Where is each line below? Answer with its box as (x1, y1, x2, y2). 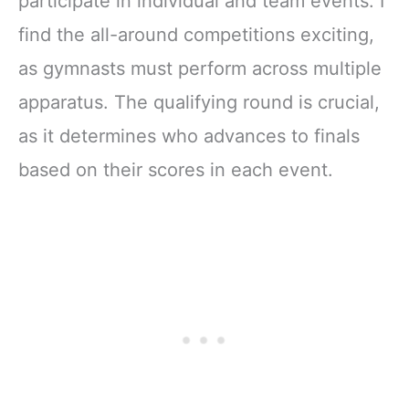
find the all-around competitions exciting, (18, 23, 374, 46)
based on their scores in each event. (18, 158, 333, 181)
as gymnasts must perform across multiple (18, 57, 382, 79)
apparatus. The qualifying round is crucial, (18, 90, 380, 113)
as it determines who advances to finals (18, 124, 360, 147)
